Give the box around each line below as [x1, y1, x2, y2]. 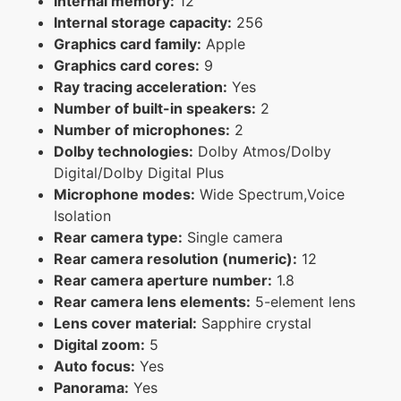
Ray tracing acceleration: [54, 77, 227, 96]
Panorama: [54, 378, 129, 397]
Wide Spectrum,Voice [195, 184, 345, 203]
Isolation [54, 206, 111, 225]
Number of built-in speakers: [54, 98, 256, 117]
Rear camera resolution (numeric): [54, 249, 297, 268]
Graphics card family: [54, 34, 201, 53]
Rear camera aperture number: [54, 270, 272, 289]
